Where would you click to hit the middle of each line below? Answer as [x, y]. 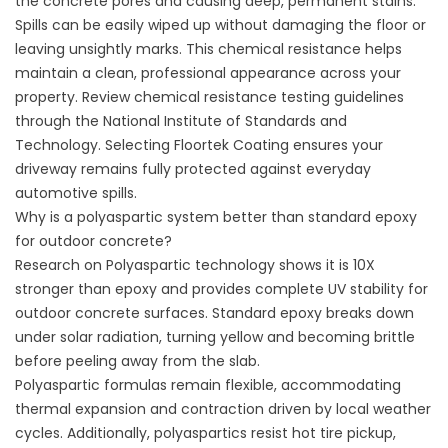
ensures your [336, 145]
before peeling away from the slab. [137, 361]
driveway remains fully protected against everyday [193, 169]
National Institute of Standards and [223, 121]
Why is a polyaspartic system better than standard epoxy [216, 217]
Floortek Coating [229, 145]
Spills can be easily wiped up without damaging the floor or [220, 25]
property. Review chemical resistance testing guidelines [209, 97]
